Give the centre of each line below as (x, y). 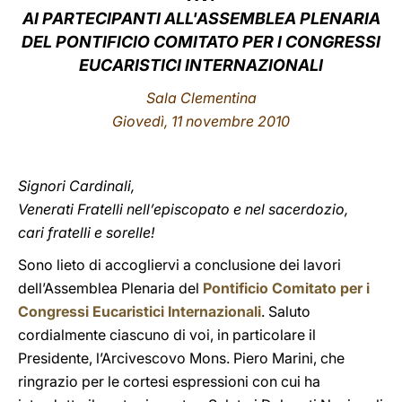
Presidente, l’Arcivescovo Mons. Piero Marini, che (181, 358)
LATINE (308, 30)
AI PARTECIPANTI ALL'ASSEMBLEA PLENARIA (201, 18)
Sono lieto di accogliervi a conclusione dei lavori (179, 265)
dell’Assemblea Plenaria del (110, 288)
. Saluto (286, 311)
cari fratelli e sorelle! (86, 232)
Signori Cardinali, (76, 186)
